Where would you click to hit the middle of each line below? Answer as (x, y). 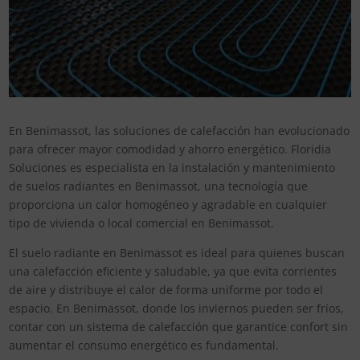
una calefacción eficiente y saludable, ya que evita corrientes (173, 272)
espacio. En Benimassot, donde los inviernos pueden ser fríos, (177, 309)
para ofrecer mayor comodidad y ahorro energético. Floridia (170, 149)
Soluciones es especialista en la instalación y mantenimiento (172, 168)
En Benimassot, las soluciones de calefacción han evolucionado (180, 131)
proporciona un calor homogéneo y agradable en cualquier (168, 205)
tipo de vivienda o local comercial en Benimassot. (142, 223)
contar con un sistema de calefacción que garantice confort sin (179, 327)
